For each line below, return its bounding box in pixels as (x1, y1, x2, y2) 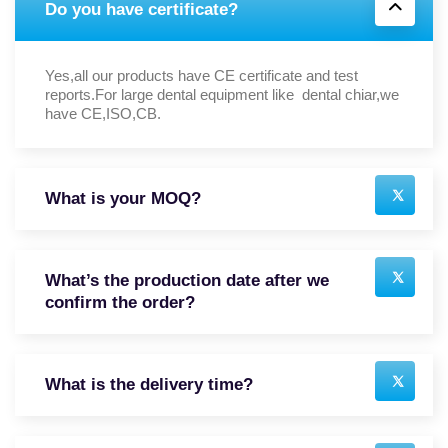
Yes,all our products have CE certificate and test (45, 66, 358, 84)
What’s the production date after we (45, 270, 329, 290)
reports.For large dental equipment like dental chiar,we (45, 85, 399, 103)
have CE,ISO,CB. (45, 104, 161, 122)
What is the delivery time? (45, 374, 253, 394)
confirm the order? (45, 292, 195, 312)
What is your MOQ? (45, 188, 201, 208)
